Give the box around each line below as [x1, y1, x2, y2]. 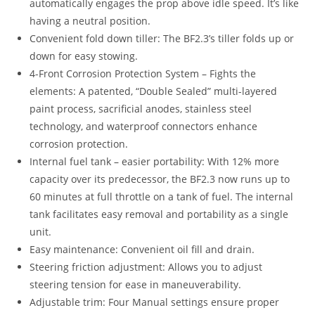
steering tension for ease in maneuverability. [30, 277, 242, 291]
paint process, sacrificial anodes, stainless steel [30, 101, 252, 115]
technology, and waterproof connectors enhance [30, 119, 258, 133]
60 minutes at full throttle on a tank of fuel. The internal [30, 189, 294, 203]
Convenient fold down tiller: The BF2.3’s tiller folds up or [30, 31, 295, 45]
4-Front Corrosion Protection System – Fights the [30, 66, 257, 80]
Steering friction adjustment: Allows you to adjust [30, 259, 263, 274]
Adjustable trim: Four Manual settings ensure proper [30, 295, 280, 309]
